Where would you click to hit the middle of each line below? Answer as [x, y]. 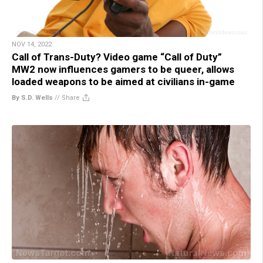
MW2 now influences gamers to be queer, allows [123, 69]
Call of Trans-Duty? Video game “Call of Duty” [117, 57]
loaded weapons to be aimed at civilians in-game [123, 81]
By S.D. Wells [32, 97]
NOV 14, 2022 [32, 44]
